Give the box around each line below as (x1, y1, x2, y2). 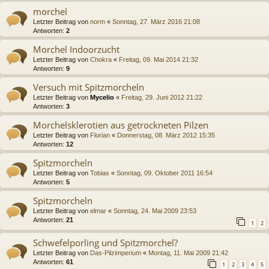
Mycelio (90, 94, 114, 101)
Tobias (90, 169, 109, 177)
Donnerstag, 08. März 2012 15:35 (117, 131, 215, 139)
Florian (90, 131, 110, 139)
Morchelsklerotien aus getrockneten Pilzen (33, 119, 208, 131)
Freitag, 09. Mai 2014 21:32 (119, 56, 198, 64)
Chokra (90, 56, 112, 64)
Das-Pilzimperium (90, 249, 141, 256)
